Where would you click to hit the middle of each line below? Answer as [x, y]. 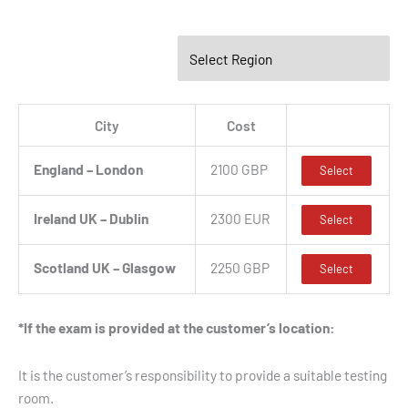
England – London [88, 169]
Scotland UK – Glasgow [104, 268]
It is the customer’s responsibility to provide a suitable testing [203, 374]
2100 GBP [239, 169]
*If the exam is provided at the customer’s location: [177, 327]
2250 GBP [240, 268]
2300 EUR [240, 219]
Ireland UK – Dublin [91, 219]
